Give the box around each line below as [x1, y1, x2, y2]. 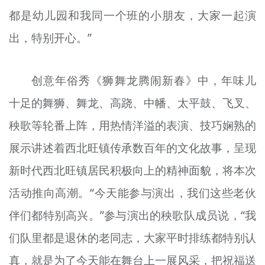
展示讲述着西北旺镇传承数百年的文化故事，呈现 [8, 140, 257, 156]
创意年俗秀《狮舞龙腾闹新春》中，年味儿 [31, 73, 257, 89]
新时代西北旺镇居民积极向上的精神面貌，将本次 [8, 163, 257, 179]
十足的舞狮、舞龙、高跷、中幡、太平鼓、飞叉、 [8, 95, 257, 111]
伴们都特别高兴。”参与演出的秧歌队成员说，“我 [8, 208, 257, 224]
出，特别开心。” [8, 30, 92, 46]
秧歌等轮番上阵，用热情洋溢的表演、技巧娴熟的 [8, 118, 257, 134]
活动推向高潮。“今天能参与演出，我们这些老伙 [8, 185, 257, 201]
